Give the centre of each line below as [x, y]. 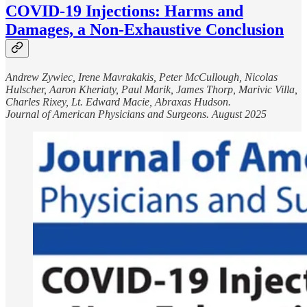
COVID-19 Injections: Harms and [124, 11]
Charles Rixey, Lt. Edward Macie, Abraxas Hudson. [118, 102]
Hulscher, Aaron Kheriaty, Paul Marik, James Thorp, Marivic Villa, [151, 90]
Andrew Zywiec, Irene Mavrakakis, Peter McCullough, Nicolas [142, 77]
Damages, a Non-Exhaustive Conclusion [145, 30]
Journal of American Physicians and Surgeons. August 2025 [136, 114]
